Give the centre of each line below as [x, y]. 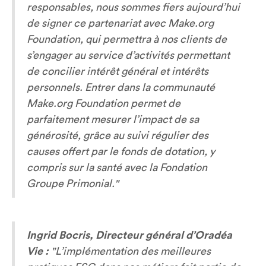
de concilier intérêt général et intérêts [118, 72]
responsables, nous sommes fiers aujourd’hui [133, 7]
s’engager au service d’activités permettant [128, 56]
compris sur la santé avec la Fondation [117, 168]
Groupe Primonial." [73, 184]
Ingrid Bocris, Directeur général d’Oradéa [129, 235]
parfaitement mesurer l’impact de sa [113, 120]
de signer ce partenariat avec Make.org [120, 23]
